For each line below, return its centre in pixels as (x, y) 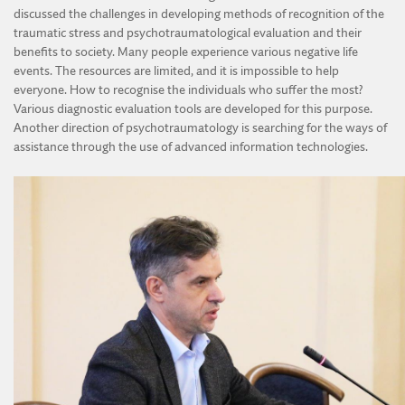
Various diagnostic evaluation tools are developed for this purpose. (193, 109)
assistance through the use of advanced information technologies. (191, 147)
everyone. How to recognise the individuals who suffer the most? (188, 90)
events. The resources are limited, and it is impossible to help (176, 71)
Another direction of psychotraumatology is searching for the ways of (200, 128)
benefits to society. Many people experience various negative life (186, 52)
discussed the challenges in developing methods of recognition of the (199, 14)
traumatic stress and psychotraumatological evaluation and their (188, 33)
